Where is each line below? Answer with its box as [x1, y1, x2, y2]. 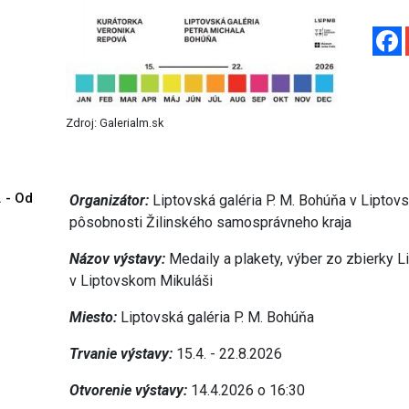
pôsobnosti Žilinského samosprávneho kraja [69, 214, 352, 232]
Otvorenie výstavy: [69, 382, 188, 400]
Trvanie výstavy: [69, 345, 173, 363]
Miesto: [69, 309, 118, 327]
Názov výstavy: [69, 250, 166, 268]
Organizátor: [69, 192, 150, 210]
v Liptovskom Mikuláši [69, 272, 214, 290]
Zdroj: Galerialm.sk [66, 116, 164, 131]
